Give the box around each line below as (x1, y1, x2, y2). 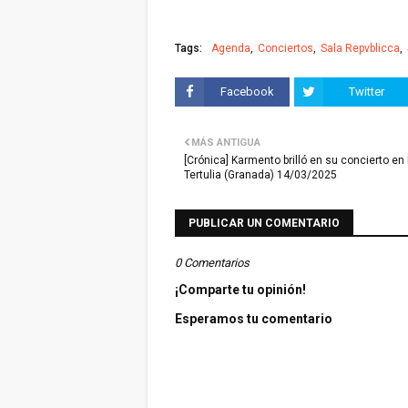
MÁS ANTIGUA (191, 137, 260, 148)
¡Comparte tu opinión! (175, 282, 306, 297)
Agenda (211, 42, 250, 55)
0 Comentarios (175, 256, 250, 270)
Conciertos (258, 42, 313, 55)
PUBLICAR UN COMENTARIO (189, 217, 340, 229)
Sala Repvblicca (321, 42, 400, 55)
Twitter (348, 85, 384, 98)
